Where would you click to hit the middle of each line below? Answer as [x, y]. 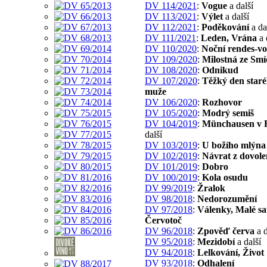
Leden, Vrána [229, 38]
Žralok [211, 188]
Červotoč [163, 220]
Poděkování [225, 27]
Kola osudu [225, 177]
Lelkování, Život [231, 252]
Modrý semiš [228, 113]
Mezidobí [216, 241]
